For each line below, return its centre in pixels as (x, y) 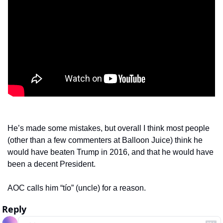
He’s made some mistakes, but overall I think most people (109, 128)
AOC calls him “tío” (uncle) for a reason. (79, 188)
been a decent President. (52, 164)
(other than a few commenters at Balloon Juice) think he (105, 140)
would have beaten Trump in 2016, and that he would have (111, 152)
